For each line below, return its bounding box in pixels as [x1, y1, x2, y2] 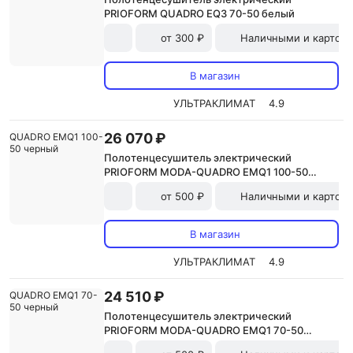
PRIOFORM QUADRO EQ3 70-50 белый [104, 7, 295, 20]
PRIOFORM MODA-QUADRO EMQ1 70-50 [104, 324, 303, 336]
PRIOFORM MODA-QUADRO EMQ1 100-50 [104, 165, 308, 178]
